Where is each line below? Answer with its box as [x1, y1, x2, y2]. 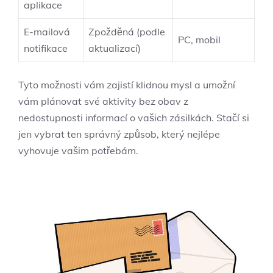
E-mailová [24, 25, 70, 38]
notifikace [24, 41, 68, 54]
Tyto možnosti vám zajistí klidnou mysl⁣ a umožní [18, 78, 235, 91]
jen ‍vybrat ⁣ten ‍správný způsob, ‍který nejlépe [18, 127, 220, 140]
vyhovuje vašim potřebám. [18, 144, 138, 157]
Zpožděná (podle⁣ [88, 25, 165, 38]
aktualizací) [88, 41, 141, 54]
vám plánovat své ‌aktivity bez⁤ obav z [18, 94, 188, 107]
